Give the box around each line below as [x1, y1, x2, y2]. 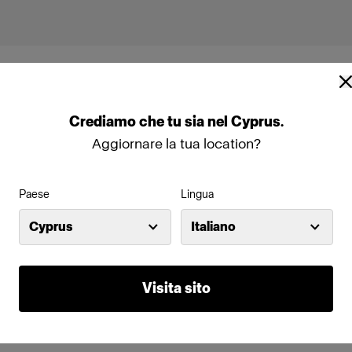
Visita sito [141, 279, 211, 297]
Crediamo [68, 112, 139, 130]
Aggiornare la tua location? [91, 134, 261, 152]
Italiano [191, 218, 236, 234]
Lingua [181, 187, 214, 201]
